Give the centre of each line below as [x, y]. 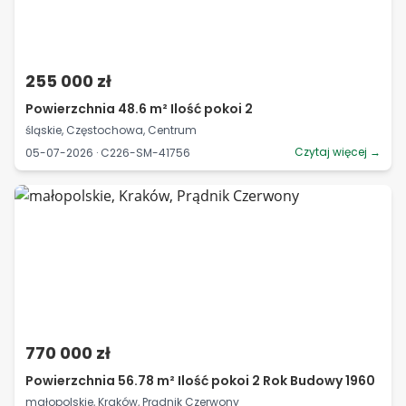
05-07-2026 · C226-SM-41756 [108, 152]
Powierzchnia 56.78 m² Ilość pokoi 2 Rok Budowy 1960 [200, 381]
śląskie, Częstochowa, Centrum [111, 130]
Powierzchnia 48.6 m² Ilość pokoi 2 [139, 109]
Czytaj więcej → [338, 152]
